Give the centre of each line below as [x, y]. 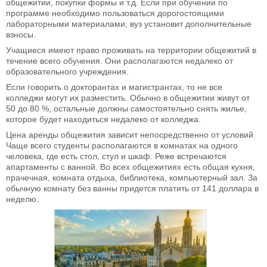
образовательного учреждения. [67, 71]
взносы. [21, 34]
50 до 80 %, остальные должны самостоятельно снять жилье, [126, 108]
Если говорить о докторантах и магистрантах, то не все [114, 87]
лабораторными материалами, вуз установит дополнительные [129, 24]
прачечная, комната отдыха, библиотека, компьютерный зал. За [132, 177]
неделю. [22, 199]
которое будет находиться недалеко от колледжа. [103, 119]
